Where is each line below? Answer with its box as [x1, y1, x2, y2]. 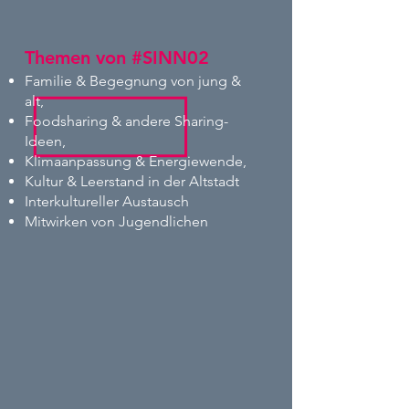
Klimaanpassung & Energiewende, [25, 152, 246, 170]
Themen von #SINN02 [25, 47, 209, 68]
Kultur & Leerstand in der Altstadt [25, 173, 239, 190]
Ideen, [25, 132, 66, 150]
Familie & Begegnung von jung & [25, 72, 241, 89]
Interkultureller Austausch [25, 193, 189, 210]
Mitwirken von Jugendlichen [25, 213, 208, 230]
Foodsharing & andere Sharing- [25, 112, 228, 130]
